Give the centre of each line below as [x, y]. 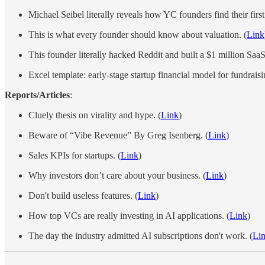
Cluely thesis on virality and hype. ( [95, 115]
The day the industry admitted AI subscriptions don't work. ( [140, 236]
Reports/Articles [37, 95]
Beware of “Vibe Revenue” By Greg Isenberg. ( [118, 135]
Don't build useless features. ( [83, 196]
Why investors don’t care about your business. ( [117, 176]
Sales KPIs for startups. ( [75, 156]
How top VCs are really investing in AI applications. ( [129, 216]
